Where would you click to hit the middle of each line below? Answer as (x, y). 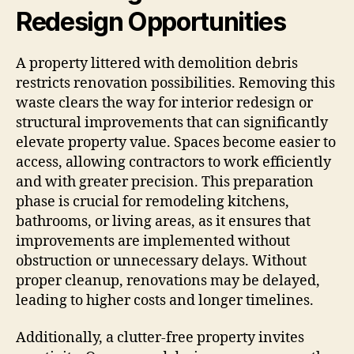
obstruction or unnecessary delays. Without (161, 261)
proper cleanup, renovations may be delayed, (168, 281)
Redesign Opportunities (151, 21)
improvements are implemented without (153, 241)
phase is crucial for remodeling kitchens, (153, 201)
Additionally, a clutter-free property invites (160, 338)
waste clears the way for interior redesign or (164, 103)
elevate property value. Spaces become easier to (176, 142)
